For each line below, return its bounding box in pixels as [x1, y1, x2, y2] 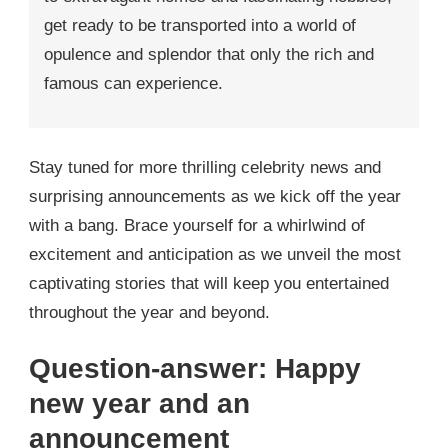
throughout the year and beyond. [29, 303, 270, 323]
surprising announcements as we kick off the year [29, 187, 401, 207]
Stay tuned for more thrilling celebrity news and [29, 158, 381, 178]
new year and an [29, 387, 250, 420]
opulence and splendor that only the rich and [44, 44, 374, 64]
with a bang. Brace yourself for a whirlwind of [29, 216, 365, 236]
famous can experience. [44, 73, 223, 93]
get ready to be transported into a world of [44, 15, 356, 35]
